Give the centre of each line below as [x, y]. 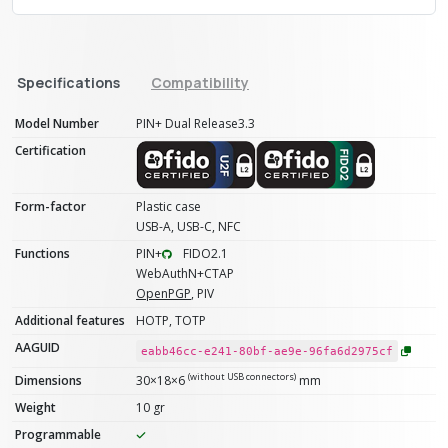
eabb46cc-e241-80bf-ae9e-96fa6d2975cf [267, 350]
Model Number [57, 123]
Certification [50, 150]
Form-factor [50, 206]
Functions [42, 253]
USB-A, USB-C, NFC [188, 226]
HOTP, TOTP [171, 320]
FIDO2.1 [204, 253]
